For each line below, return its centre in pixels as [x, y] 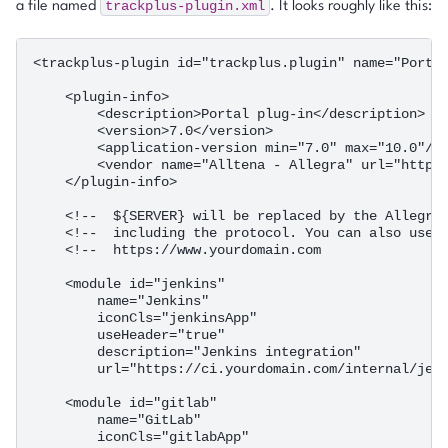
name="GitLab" [117, 419]
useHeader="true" [129, 334]
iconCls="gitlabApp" [141, 436]
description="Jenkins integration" [197, 351]
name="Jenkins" [121, 300]
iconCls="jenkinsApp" [145, 317]
